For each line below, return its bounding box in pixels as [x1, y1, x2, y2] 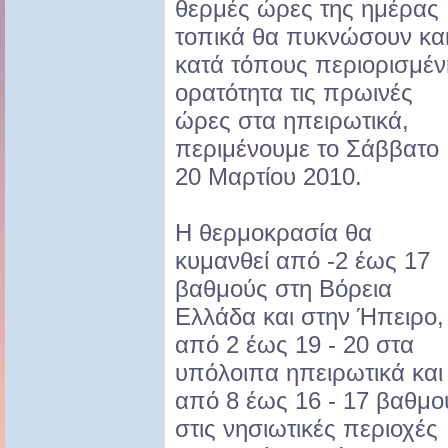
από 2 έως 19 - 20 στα [175, 331, 414, 359]
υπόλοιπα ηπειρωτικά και [175, 359, 443, 387]
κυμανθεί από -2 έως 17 [175, 247, 430, 275]
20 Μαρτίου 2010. [175, 163, 362, 191]
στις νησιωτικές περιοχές [175, 415, 438, 443]
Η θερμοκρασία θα [175, 219, 372, 247]
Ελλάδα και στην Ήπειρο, [175, 303, 444, 331]
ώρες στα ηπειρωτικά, [175, 107, 409, 135]
